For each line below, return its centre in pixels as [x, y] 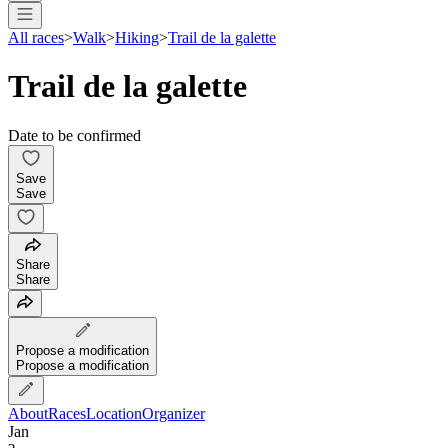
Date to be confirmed [74, 135]
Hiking [137, 37]
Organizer [173, 413]
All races [36, 37]
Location [114, 413]
